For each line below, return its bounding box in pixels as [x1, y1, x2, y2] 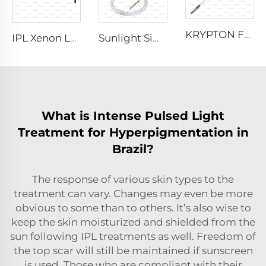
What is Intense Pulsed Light [42, 108, 224, 123]
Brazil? [112, 141, 154, 156]
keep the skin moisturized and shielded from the [11, 216, 255, 228]
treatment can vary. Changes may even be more [13, 187, 253, 199]
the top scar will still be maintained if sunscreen [13, 244, 253, 256]
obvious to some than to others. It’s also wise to [15, 201, 251, 214]
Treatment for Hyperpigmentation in [17, 125, 249, 140]
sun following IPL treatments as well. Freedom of [10, 230, 256, 242]
